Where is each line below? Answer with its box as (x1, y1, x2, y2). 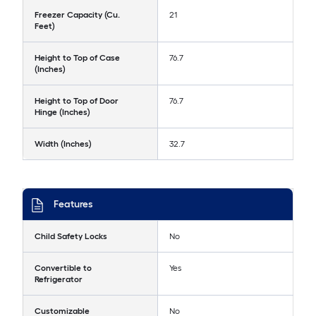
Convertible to (35, 263, 92, 274)
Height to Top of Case (35, 53, 120, 63)
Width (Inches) (35, 139, 92, 150)
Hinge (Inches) (35, 107, 90, 118)
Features (54, 198, 92, 211)
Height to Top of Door (35, 96, 119, 107)
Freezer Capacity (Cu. (35, 10, 120, 20)
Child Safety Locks (35, 231, 107, 242)
